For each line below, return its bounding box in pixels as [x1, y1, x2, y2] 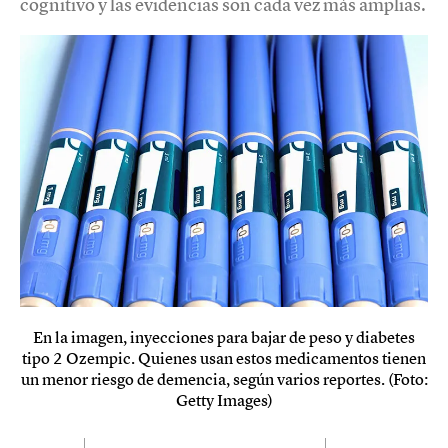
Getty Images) [175, 388, 273, 411]
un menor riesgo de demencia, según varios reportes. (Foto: [20, 367, 428, 390]
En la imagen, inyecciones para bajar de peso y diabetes [33, 325, 415, 348]
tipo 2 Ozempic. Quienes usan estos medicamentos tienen [22, 346, 426, 369]
